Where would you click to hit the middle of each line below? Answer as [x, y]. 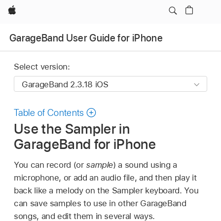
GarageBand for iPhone [85, 144]
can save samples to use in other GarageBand [100, 203]
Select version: [42, 67]
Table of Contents [49, 113]
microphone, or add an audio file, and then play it [105, 177]
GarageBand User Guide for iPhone [86, 38]
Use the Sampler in [72, 129]
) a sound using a [145, 165]
